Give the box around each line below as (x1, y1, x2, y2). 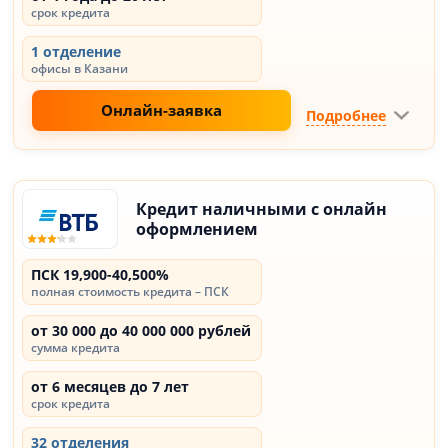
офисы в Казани (31, 60, 129, 77)
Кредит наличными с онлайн (136, 198, 388, 220)
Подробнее (305, 105, 386, 125)
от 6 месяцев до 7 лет (31, 377, 190, 396)
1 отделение (31, 42, 122, 61)
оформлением (136, 218, 259, 240)
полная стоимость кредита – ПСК (31, 283, 230, 300)
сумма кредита (31, 339, 121, 356)
